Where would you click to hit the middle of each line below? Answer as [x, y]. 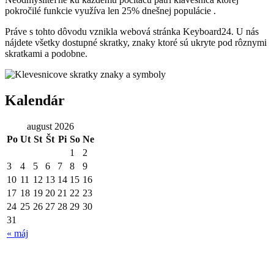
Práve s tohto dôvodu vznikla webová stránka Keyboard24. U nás [132, 32]
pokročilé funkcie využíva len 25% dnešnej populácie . [110, 11]
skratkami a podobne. [46, 54]
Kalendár [35, 101]
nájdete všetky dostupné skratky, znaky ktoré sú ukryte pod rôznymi [136, 43]
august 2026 [50, 127]
